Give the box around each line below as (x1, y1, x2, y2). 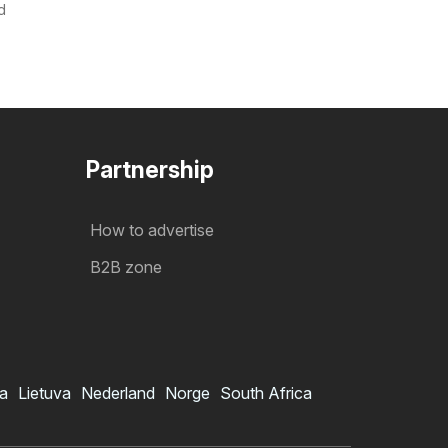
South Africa (220, 383, 312, 404)
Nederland (81, 383, 155, 404)
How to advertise (90, 220, 214, 241)
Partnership (86, 156, 214, 185)
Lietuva (18, 383, 71, 404)
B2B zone (90, 257, 162, 278)
